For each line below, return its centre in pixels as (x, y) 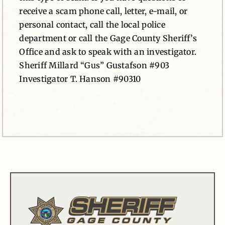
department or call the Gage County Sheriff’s (108, 38)
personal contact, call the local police (92, 25)
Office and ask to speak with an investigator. (108, 52)
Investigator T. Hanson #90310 (80, 79)
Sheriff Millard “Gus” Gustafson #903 (94, 65)
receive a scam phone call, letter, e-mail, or (103, 11)
